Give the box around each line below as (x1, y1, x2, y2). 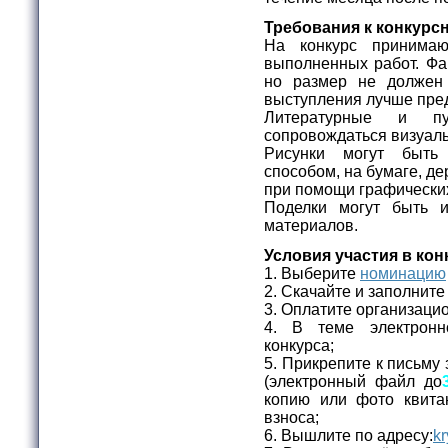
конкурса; (264, 336, 338, 354)
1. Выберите (264, 264, 360, 282)
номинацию (360, 264, 446, 282)
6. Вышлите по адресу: (264, 426, 433, 444)
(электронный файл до (264, 372, 442, 390)
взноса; (264, 408, 323, 426)
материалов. (264, 216, 362, 234)
